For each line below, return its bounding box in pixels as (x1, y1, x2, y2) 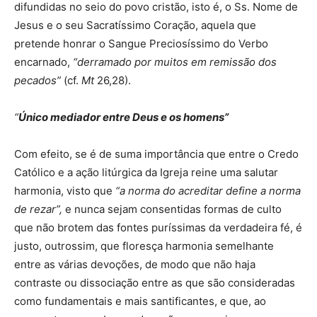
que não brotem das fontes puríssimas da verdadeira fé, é (14, 221, 302, 234)
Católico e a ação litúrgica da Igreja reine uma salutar (14, 166, 278, 179)
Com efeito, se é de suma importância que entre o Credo (14, 147, 299, 161)
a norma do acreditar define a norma (120, 184, 301, 197)
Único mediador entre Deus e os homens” (18, 110, 229, 124)
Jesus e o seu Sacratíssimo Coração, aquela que (14, 18, 256, 32)
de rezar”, (14, 202, 62, 216)
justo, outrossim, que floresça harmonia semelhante (14, 239, 274, 253)
